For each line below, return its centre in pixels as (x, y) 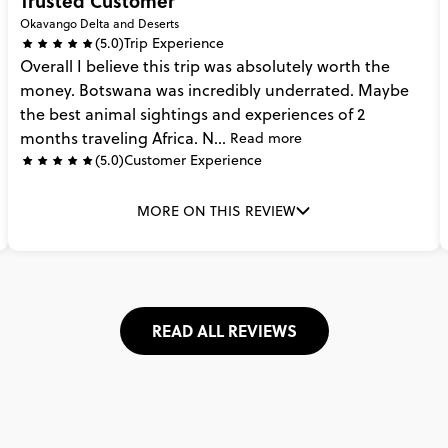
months (49, 138)
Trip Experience (174, 43)
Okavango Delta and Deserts (99, 23)
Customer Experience (193, 160)
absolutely (274, 66)
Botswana (115, 90)
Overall (46, 66)
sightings (174, 114)
